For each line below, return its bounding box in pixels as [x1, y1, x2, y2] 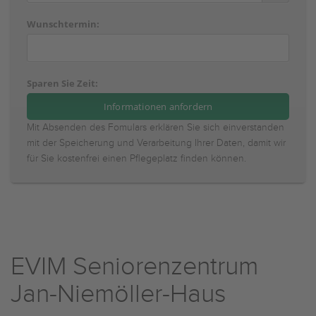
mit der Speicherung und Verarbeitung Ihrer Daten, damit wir [27, 138, 286, 149]
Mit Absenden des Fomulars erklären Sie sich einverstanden [27, 122, 284, 133]
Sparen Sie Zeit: [27, 77, 98, 90]
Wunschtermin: [27, 18, 99, 30]
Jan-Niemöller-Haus [11, 279, 226, 309]
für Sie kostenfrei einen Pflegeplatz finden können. [27, 153, 246, 164]
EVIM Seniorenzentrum [11, 252, 258, 281]
